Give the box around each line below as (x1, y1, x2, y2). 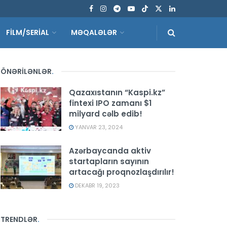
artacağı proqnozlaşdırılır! (69, 167, 174, 177)
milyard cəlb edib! (69, 108, 142, 119)
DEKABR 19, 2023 (73, 181, 120, 190)
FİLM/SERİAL (6, 27, 49, 37)
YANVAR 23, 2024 (73, 123, 123, 131)
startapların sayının (69, 156, 149, 167)
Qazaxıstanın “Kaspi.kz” (69, 87, 165, 98)
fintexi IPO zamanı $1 (69, 98, 152, 108)
